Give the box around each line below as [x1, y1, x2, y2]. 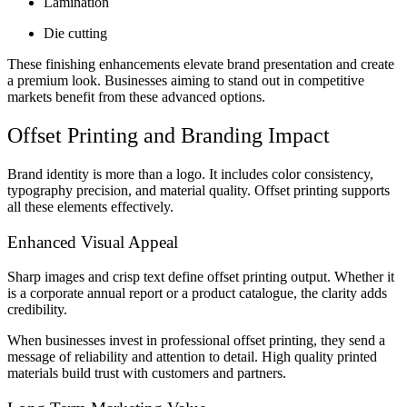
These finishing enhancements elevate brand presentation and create [7, 56, 394, 73]
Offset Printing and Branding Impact [7, 124, 330, 148]
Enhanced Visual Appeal [7, 232, 178, 252]
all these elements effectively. [7, 198, 174, 214]
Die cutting [44, 25, 107, 42]
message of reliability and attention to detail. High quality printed [7, 349, 377, 365]
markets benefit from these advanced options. [7, 89, 265, 105]
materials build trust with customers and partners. [7, 365, 286, 382]
